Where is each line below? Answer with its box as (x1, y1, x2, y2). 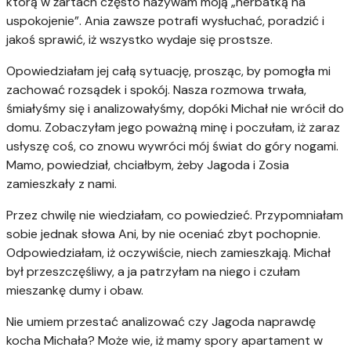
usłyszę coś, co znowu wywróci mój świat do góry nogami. (6, 137, 338, 154)
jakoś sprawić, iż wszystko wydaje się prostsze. (6, 31, 273, 48)
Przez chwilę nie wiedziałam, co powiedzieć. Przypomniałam (6, 206, 343, 223)
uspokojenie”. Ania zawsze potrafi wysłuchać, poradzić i (6, 12, 324, 29)
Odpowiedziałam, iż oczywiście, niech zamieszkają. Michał (6, 244, 331, 261)
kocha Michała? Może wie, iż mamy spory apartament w (6, 331, 323, 349)
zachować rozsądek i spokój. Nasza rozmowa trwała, (6, 81, 306, 98)
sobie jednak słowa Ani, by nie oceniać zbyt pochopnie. (6, 225, 320, 242)
